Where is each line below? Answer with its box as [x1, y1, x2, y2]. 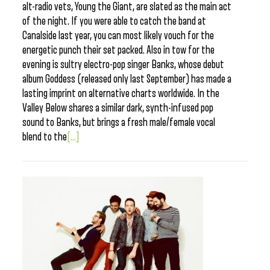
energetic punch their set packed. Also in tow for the [22, 44, 215, 56]
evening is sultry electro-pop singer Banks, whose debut [22, 58, 224, 71]
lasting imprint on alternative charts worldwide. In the [22, 87, 219, 99]
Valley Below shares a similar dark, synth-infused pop [22, 102, 213, 114]
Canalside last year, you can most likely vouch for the [22, 30, 214, 42]
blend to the [22, 131, 67, 143]
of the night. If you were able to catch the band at [22, 15, 206, 27]
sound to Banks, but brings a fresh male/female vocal [22, 116, 215, 128]
